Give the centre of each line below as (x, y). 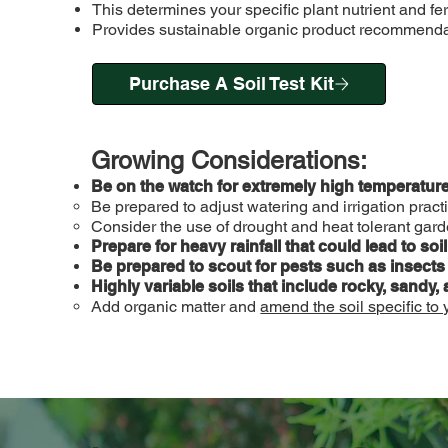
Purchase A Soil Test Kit (231, 84)
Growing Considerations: (229, 161)
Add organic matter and (176, 307)
